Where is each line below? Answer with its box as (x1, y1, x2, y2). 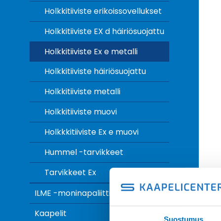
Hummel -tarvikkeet (44, 147, 123, 158)
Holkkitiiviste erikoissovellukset (44, 5, 162, 17)
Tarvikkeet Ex (44, 167, 96, 178)
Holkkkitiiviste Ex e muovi (44, 126, 139, 138)
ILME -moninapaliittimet (35, 187, 127, 199)
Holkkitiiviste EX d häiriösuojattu (44, 26, 164, 37)
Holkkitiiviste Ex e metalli (44, 46, 138, 57)
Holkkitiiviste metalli (44, 86, 120, 97)
